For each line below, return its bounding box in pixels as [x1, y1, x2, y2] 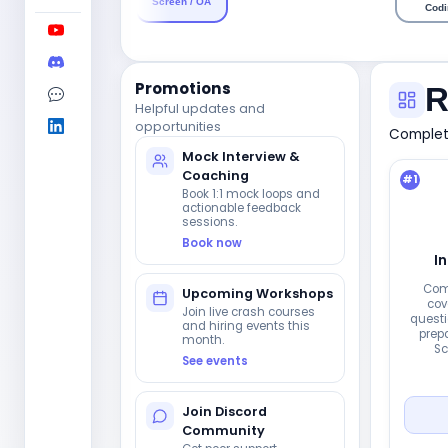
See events [182, 353, 248, 369]
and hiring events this [182, 318, 310, 334]
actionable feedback [182, 200, 301, 216]
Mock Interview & [182, 148, 300, 165]
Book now [182, 235, 242, 251]
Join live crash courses [182, 304, 315, 320]
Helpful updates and [135, 100, 265, 117]
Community [182, 422, 265, 439]
